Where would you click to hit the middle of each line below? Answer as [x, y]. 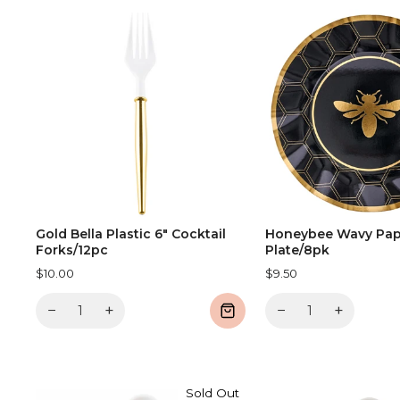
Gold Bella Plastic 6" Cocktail [131, 233]
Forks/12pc [72, 250]
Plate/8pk [298, 250]
